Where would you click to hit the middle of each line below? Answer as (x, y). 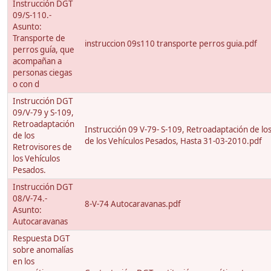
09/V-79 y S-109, (43, 113)
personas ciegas (42, 73)
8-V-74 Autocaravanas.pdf (133, 204)
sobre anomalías (43, 250)
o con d (26, 84)
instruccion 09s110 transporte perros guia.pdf (171, 44)
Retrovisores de (42, 147)
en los (24, 262)
